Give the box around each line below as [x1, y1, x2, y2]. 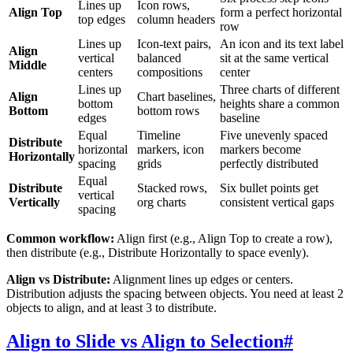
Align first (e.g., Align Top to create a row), [114, 232, 333, 245]
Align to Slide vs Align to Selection [6, 330, 284, 351]
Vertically [9, 195, 60, 209]
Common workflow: [6, 232, 114, 245]
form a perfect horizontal [220, 6, 342, 19]
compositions [137, 65, 203, 79]
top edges [78, 13, 125, 26]
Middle [9, 58, 46, 72]
